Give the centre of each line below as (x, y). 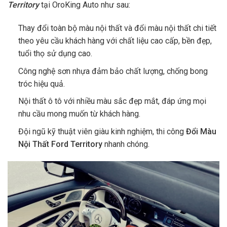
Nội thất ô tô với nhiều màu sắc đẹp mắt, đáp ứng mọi (112, 101)
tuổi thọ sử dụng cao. (55, 54)
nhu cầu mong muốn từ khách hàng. (79, 114)
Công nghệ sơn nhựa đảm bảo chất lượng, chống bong (113, 71)
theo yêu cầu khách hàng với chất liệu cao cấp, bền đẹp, (115, 41)
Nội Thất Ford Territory (61, 144)
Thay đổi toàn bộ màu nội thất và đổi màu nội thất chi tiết (117, 28)
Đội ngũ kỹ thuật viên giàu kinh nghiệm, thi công (102, 131)
